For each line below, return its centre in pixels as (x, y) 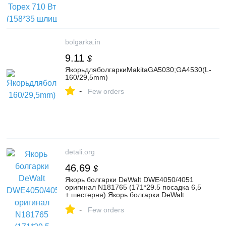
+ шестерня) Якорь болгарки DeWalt (125, 195)
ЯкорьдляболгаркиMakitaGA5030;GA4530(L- (138, 70)
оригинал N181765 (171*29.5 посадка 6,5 (133, 187)
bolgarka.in (83, 42)
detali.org (80, 152)
